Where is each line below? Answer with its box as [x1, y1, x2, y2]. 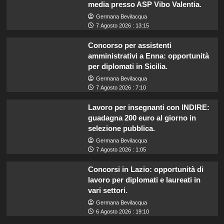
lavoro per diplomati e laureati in [87, 175, 200, 184]
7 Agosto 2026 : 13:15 [95, 22, 149, 28]
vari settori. [87, 185, 127, 194]
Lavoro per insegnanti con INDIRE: [87, 102, 209, 111]
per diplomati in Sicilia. [87, 61, 167, 70]
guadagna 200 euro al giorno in [87, 113, 196, 122]
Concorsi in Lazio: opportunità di [87, 164, 203, 173]
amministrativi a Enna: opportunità [87, 51, 209, 60]
